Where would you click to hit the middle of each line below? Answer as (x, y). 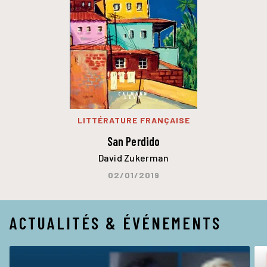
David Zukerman (133, 158)
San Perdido (133, 142)
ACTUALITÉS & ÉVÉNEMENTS (115, 223)
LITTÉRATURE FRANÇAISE (133, 120)
